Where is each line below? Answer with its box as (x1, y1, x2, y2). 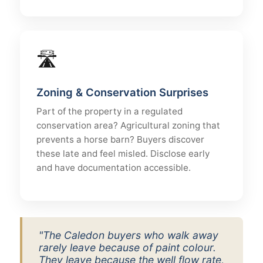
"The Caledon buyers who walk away (39, 229, 218, 241)
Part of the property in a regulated (36, 106, 183, 117)
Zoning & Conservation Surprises (36, 86, 208, 99)
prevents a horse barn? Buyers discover (36, 134, 204, 145)
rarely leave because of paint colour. (39, 241, 216, 254)
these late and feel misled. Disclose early (36, 148, 210, 159)
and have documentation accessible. (36, 162, 191, 173)
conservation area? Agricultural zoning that (36, 120, 220, 131)
